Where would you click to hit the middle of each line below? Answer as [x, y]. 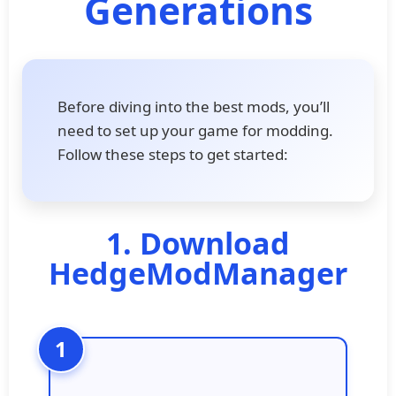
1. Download [198, 243]
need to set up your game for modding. [195, 130]
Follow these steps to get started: [173, 154]
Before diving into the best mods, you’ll [194, 106]
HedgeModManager [198, 273]
